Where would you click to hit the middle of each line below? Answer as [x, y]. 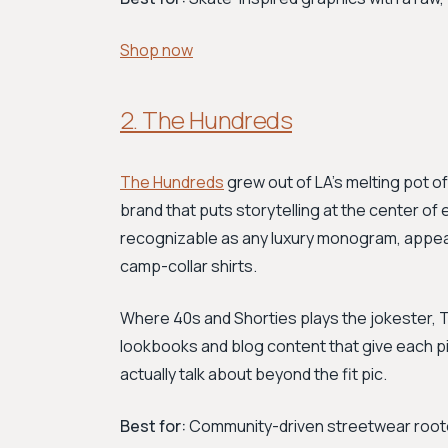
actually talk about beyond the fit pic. [253, 374]
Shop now [156, 50]
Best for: [153, 426]
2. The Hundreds [206, 119]
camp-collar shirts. [188, 266]
